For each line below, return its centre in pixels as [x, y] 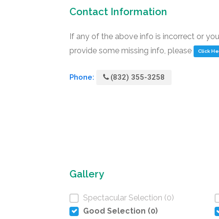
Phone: [83, 77]
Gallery [87, 174]
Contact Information [118, 12]
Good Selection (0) [120, 211]
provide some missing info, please [131, 51]
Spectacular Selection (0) [129, 198]
